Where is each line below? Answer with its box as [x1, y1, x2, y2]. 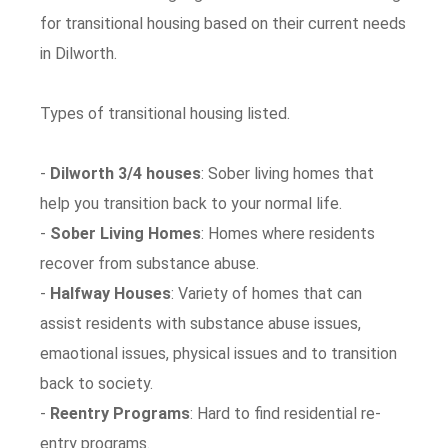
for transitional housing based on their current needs [40, 14, 407, 33]
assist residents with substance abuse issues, [40, 314, 362, 333]
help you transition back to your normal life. [40, 194, 343, 213]
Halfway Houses [50, 284, 172, 303]
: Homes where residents [201, 224, 376, 243]
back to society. [40, 374, 154, 393]
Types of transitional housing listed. [40, 104, 291, 123]
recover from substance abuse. [40, 254, 260, 273]
